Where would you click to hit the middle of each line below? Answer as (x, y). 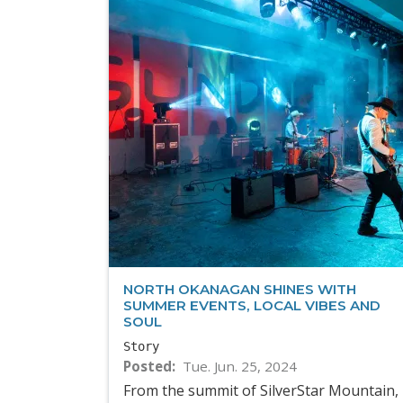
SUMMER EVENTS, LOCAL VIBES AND (252, 306)
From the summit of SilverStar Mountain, (261, 390)
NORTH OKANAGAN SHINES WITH (240, 290)
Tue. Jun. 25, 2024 (239, 367)
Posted (148, 367)
